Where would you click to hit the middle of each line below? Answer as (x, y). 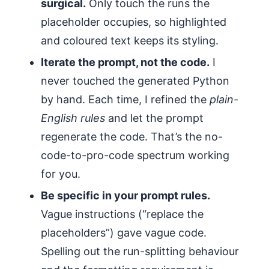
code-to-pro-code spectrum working (135, 155)
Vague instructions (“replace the (122, 214)
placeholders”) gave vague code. (124, 232)
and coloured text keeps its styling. (130, 40)
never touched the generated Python (135, 80)
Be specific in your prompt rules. (125, 195)
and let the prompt (154, 118)
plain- (224, 99)
